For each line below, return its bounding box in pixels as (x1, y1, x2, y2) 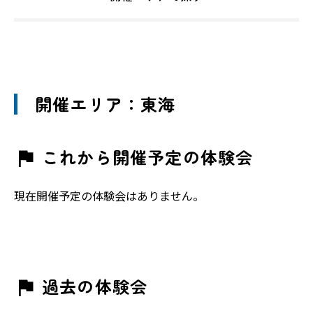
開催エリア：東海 (35, 92, 176, 116)
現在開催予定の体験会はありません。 (14, 187, 204, 204)
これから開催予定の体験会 (42, 145, 254, 169)
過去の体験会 (42, 274, 148, 298)
